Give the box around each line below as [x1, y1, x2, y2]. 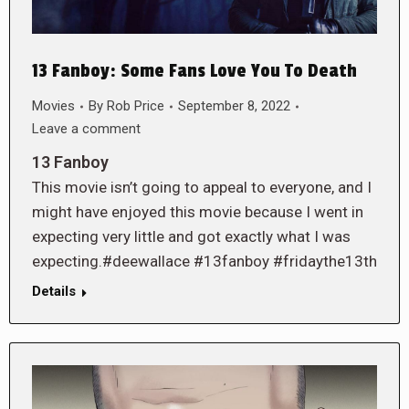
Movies [32, 98, 75, 115]
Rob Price [107, 98, 164, 115]
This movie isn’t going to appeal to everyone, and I [32, 178, 372, 197]
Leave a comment [32, 121, 141, 138]
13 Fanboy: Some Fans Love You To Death [32, 60, 357, 83]
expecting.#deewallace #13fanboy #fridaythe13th [32, 252, 377, 271]
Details [32, 283, 76, 300]
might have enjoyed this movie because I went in [32, 203, 363, 222]
